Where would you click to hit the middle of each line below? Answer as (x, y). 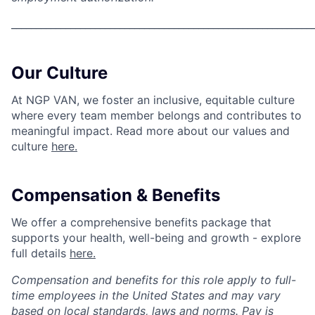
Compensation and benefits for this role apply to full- (154, 279)
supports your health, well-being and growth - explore (156, 237)
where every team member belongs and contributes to (156, 115)
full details (40, 253)
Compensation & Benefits (116, 195)
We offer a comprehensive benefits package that (141, 222)
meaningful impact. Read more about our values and (150, 130)
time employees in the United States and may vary (146, 295)
